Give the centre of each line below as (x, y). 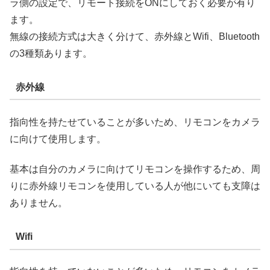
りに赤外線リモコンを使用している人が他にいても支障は (135, 186)
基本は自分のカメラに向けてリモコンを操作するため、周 (135, 169)
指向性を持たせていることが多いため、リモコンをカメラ (135, 122)
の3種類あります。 (51, 53)
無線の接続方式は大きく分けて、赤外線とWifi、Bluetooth (135, 36)
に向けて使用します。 (58, 139)
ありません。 (39, 202)
